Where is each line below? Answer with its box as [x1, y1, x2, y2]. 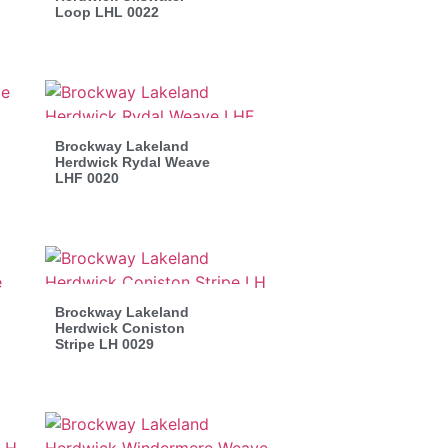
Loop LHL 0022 [54, 3, 159, 20]
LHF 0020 [54, 169, 119, 186]
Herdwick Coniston [54, 319, 185, 336]
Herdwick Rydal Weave [54, 153, 210, 170]
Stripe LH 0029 [54, 335, 154, 352]
